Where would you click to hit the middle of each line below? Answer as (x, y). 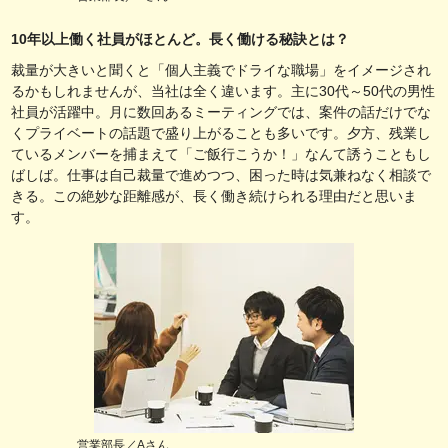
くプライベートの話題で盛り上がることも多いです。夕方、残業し (221, 132)
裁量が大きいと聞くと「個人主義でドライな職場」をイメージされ (221, 69)
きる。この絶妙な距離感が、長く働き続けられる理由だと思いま (214, 195)
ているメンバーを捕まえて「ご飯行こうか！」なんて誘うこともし (221, 153)
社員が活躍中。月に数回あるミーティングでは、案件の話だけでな (221, 111)
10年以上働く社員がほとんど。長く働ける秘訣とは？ (180, 38)
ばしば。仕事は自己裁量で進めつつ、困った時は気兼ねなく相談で (221, 174)
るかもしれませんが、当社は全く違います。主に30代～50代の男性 (223, 90)
